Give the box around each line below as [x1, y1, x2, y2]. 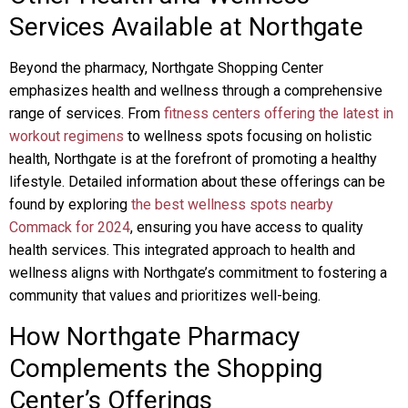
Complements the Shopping [9, 353, 322, 383]
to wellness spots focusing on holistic [124, 127, 372, 145]
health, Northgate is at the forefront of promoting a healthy [9, 150, 377, 168]
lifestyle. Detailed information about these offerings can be [9, 173, 385, 190]
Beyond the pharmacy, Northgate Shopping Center [9, 59, 323, 76]
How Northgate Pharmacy [9, 321, 300, 352]
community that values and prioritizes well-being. [9, 287, 321, 304]
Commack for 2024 [9, 219, 130, 236]
